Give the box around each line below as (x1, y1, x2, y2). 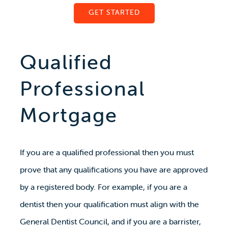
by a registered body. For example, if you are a (19, 182, 187, 192)
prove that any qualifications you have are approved (19, 164, 208, 175)
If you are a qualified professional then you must (19, 147, 194, 158)
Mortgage (19, 102, 118, 128)
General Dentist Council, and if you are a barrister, (19, 216, 201, 227)
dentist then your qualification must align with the (19, 199, 199, 210)
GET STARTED (88, 8, 140, 17)
